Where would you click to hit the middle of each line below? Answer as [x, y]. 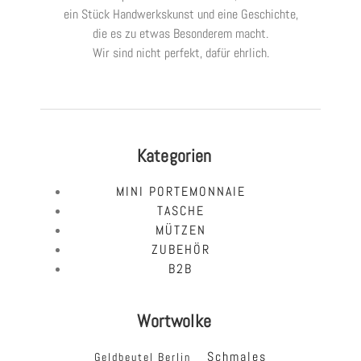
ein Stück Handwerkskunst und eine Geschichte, [180, 15]
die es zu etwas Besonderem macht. [180, 34]
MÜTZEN [180, 230]
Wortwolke [174, 322]
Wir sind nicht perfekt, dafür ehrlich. [180, 53]
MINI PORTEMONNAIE [180, 192]
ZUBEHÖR [180, 250]
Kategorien [174, 156]
